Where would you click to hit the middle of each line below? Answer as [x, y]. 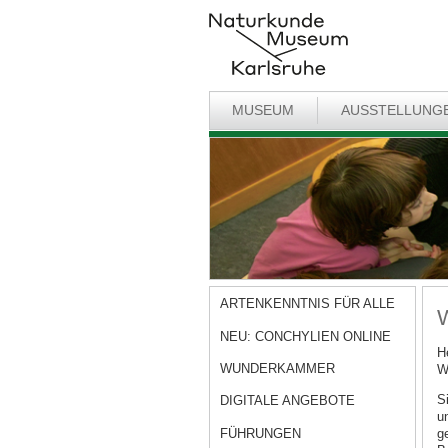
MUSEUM [263, 109]
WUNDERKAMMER [278, 369]
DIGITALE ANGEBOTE [288, 401]
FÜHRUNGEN [261, 433]
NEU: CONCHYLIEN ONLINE [306, 336]
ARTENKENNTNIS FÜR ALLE [308, 304]
